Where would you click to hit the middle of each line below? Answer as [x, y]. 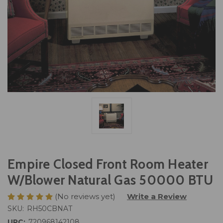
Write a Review [157, 196]
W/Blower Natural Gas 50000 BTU [111, 180]
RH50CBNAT [49, 208]
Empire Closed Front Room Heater [108, 165]
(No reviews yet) [85, 196]
